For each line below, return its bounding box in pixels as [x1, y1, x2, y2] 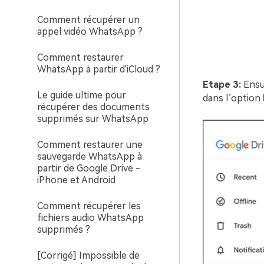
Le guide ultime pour [37, 90, 126, 101]
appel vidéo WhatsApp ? [37, 26, 143, 37]
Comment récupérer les [37, 200, 141, 212]
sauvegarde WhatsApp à [37, 151, 142, 162]
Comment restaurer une [37, 139, 143, 150]
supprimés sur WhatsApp [37, 113, 148, 124]
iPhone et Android [37, 174, 115, 186]
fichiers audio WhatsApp [37, 212, 144, 223]
